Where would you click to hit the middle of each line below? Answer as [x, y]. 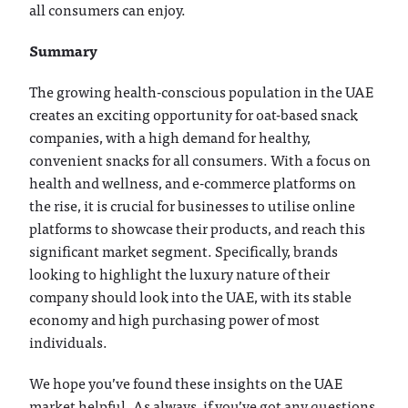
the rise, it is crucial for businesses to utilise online [193, 204]
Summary [64, 50]
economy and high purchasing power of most [175, 318]
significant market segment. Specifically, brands [184, 250]
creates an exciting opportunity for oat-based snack [194, 113]
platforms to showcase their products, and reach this [198, 227]
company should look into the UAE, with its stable [191, 296]
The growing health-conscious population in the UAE [202, 91]
